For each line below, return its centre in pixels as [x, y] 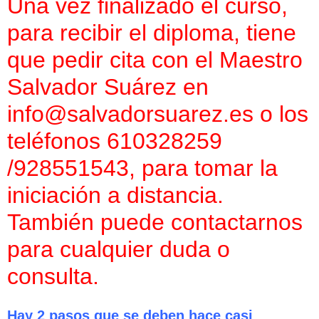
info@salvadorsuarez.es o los [158, 114]
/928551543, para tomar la [142, 168]
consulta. [53, 277]
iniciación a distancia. [115, 195]
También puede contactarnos [155, 223]
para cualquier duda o [119, 250]
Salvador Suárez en [108, 87]
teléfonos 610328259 [115, 141]
